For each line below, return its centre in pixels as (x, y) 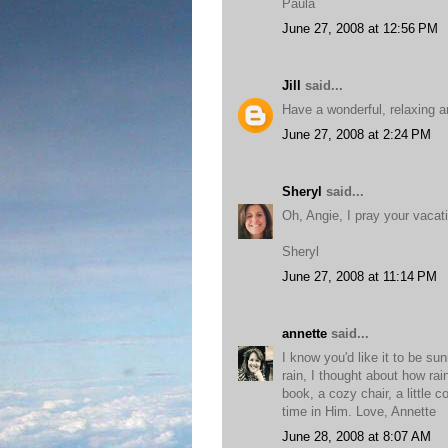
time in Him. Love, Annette (359, 411)
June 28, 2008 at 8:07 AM (356, 436)
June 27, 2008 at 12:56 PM (360, 28)
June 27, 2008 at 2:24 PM (356, 134)
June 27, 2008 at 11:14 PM (359, 276)
